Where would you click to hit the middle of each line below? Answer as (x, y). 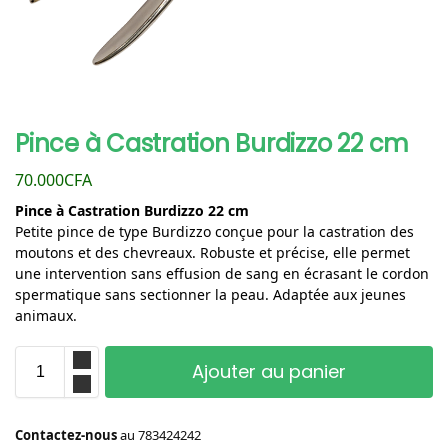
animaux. (46, 315)
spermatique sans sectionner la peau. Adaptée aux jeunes (210, 294)
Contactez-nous (67, 434)
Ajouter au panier (269, 371)
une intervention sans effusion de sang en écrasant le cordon (222, 273)
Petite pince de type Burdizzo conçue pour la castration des (214, 231)
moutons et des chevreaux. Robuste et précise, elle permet (212, 252)
